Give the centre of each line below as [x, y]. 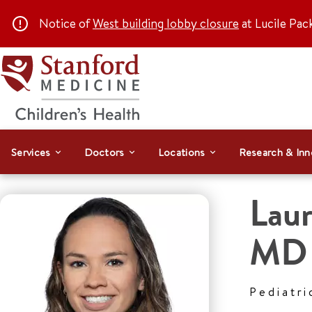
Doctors [104, 152]
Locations [181, 152]
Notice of [66, 23]
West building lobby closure [166, 23]
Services [31, 152]
